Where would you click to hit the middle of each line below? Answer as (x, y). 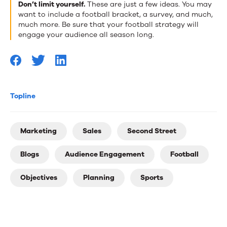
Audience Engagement (105, 154)
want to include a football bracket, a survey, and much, (116, 14)
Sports (152, 177)
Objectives (39, 177)
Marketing (39, 131)
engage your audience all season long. (86, 34)
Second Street (152, 131)
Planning (99, 177)
